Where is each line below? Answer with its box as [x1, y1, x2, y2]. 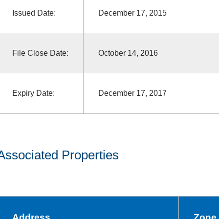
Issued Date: [12, 8, 56, 17]
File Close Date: [12, 48, 68, 57]
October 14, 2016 [98, 48, 158, 57]
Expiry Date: [12, 88, 55, 97]
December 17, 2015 [98, 8, 167, 17]
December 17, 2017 [98, 88, 167, 97]
